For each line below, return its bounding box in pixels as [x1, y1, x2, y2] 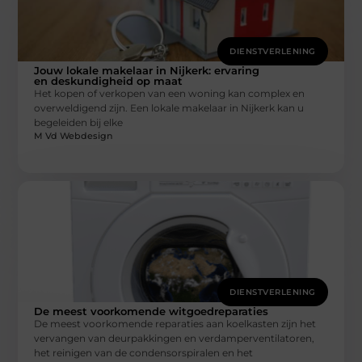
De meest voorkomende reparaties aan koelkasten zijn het [34, 318, 317, 330]
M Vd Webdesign [34, 130, 113, 142]
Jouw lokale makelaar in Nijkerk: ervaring [34, 64, 260, 78]
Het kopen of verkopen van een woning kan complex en [34, 87, 305, 100]
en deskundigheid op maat [34, 74, 183, 88]
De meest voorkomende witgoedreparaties [34, 305, 269, 318]
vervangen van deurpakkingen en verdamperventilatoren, [34, 332, 315, 345]
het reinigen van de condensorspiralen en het [34, 347, 254, 360]
